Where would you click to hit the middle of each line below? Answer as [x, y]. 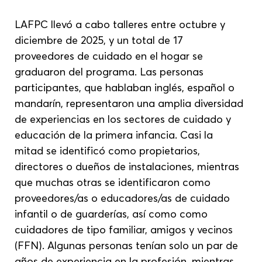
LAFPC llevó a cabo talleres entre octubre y [122, 24]
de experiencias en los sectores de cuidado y [125, 119]
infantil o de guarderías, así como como [113, 213]
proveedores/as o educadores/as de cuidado [124, 198]
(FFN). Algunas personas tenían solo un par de [128, 245]
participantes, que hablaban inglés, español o [126, 87]
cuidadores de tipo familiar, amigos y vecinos [125, 229]
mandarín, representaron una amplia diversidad [131, 103]
